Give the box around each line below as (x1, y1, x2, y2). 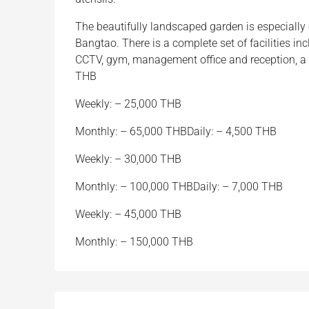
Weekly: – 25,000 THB (75, 97, 181, 110)
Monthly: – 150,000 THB (75, 235, 193, 248)
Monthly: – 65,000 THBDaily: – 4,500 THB (75, 125, 277, 138)
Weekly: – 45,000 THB (75, 208, 181, 221)
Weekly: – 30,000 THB (75, 152, 181, 166)
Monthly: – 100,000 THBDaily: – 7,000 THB (75, 180, 283, 193)
